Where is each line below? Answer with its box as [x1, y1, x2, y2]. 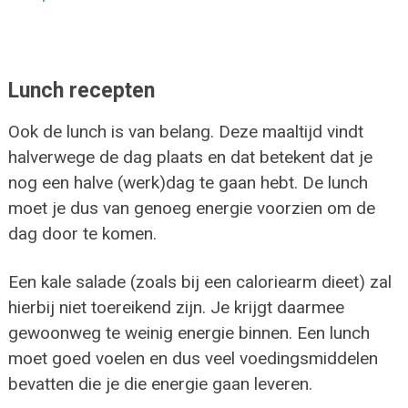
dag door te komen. [7, 222, 157, 244]
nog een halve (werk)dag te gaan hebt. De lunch [7, 171, 368, 193]
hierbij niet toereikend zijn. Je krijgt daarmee [7, 296, 344, 318]
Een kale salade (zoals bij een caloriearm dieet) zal [7, 270, 392, 292]
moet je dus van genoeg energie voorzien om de [7, 197, 375, 219]
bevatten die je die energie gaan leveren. [7, 372, 312, 394]
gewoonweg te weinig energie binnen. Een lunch [7, 321, 370, 343]
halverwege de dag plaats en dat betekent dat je [7, 146, 372, 168]
